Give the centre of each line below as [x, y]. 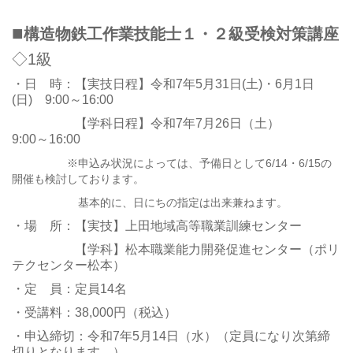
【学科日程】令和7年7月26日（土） [169, 123]
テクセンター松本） [69, 265]
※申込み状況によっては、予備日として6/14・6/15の [172, 163]
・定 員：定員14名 [69, 289]
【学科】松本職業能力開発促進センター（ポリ [176, 249]
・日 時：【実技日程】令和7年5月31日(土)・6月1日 [163, 84]
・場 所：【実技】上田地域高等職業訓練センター [157, 226]
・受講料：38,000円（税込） [94, 312]
